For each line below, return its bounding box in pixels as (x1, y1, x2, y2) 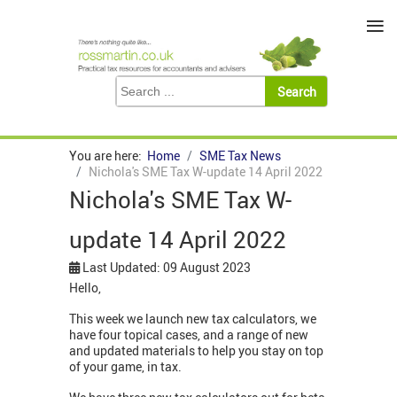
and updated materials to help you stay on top (69, 342, 323, 360)
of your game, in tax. (69, 358, 182, 376)
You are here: (69, 147, 147, 165)
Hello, (69, 279, 101, 297)
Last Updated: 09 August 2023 (82, 259, 251, 276)
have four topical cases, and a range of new (69, 326, 308, 344)
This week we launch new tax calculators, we (69, 310, 316, 328)
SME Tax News (199, 147, 281, 165)
